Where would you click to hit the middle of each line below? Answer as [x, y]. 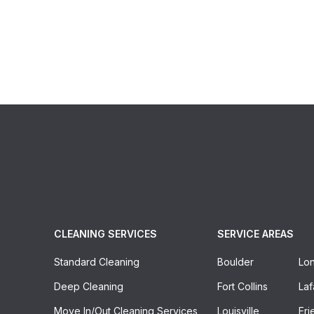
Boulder [235, 262]
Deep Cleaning [89, 287]
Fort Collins [242, 287]
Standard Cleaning [97, 262]
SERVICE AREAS [255, 234]
